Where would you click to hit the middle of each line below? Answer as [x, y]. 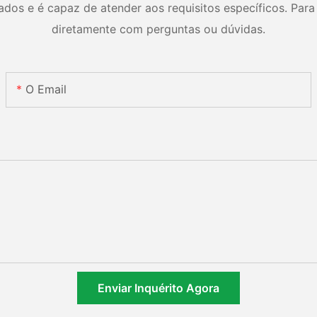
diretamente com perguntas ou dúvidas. [158, 29]
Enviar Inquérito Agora [158, 288]
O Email [46, 89]
